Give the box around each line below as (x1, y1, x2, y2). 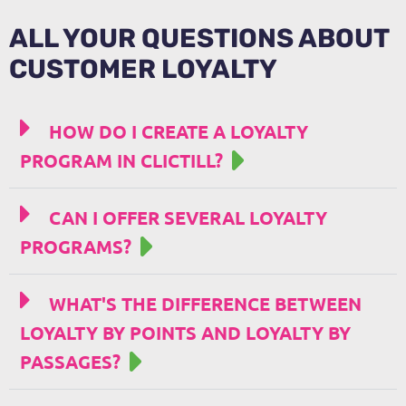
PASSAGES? (20, 350, 121, 373)
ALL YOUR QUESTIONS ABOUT (9, 23, 389, 53)
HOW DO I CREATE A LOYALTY (49, 120, 308, 143)
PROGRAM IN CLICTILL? (20, 149, 223, 172)
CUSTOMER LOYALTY (9, 53, 277, 84)
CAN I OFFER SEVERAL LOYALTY (49, 206, 327, 229)
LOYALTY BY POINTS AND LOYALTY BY (20, 321, 351, 344)
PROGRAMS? (20, 235, 131, 258)
